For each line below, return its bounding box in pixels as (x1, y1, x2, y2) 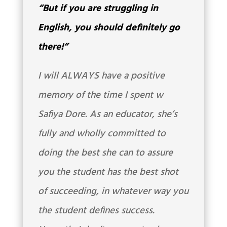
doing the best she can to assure (37, 145, 173, 161)
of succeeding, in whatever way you (37, 184, 188, 200)
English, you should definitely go (37, 20, 180, 36)
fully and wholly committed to (37, 126, 166, 142)
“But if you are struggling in (37, 1, 158, 17)
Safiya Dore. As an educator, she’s (37, 107, 177, 123)
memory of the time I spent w (37, 88, 163, 103)
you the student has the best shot (37, 165, 178, 180)
